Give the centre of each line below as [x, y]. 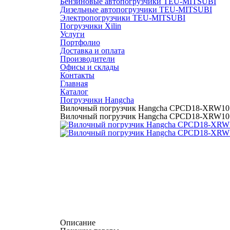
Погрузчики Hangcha [97, 100]
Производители [88, 59]
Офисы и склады [90, 67]
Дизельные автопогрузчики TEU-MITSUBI [136, 9]
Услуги [72, 34]
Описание [78, 223]
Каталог [74, 92]
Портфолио [80, 42]
